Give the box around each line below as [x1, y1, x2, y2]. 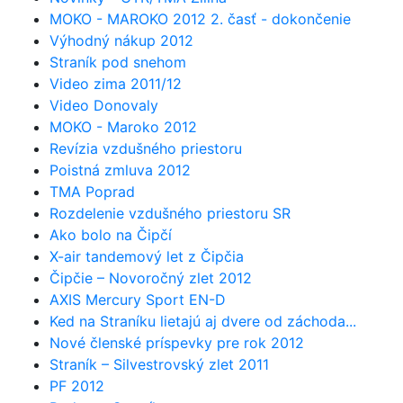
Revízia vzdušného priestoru [49, 139, 242, 157]
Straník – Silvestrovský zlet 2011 [49, 355, 269, 373]
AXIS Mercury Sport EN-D [49, 291, 226, 309]
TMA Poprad [49, 183, 135, 201]
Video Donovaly [49, 96, 158, 114]
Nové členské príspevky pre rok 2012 [49, 334, 304, 352]
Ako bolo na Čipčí [49, 226, 172, 244]
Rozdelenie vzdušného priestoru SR [49, 204, 291, 222]
